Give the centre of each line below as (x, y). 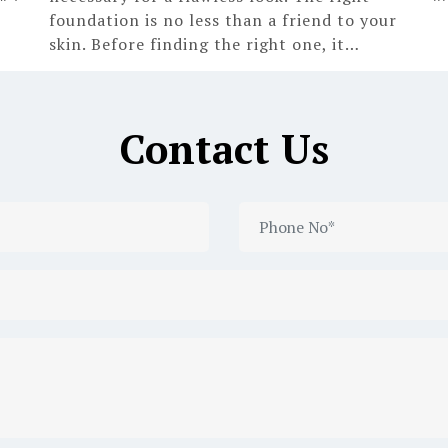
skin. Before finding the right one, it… (204, 43)
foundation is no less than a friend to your (223, 19)
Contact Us (224, 148)
